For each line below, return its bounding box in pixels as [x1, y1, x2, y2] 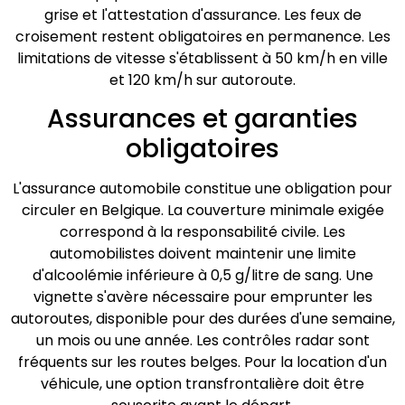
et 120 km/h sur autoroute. [109, 69, 296, 90]
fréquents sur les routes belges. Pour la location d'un [18, 352, 387, 373]
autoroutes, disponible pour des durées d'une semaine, [10, 308, 395, 330]
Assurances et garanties [47, 101, 358, 137]
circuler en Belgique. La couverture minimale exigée [21, 200, 384, 221]
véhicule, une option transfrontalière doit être [41, 373, 364, 395]
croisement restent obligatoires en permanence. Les [14, 25, 391, 47]
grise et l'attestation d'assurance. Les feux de [43, 4, 362, 25]
